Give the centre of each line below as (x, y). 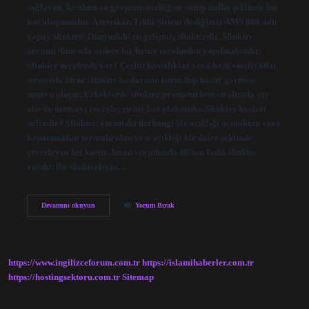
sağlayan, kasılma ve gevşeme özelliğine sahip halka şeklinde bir (152, 7)
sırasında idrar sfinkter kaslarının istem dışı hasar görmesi (141, 80)
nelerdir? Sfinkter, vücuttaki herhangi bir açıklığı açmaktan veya (153, 123)
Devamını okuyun (68, 205)
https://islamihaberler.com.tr (198, 263)
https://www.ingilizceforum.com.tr (74, 263)
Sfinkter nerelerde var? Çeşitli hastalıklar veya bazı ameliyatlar (152, 65)
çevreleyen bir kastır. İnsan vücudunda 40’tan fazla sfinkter (142, 152)
